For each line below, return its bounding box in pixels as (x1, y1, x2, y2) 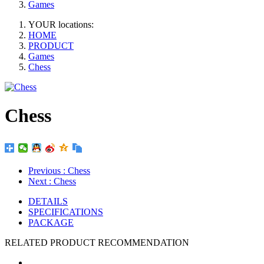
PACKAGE (28, 217, 74, 227)
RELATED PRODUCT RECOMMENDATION (5, 237, 189, 247)
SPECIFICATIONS (28, 206, 103, 217)
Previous (28, 165, 63, 176)
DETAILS (28, 196, 68, 206)
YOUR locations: (28, 19, 94, 29)
